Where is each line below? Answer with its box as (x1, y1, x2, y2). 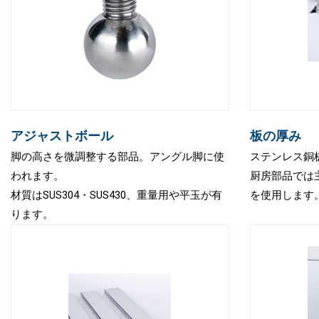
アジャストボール (11, 128, 113, 144)
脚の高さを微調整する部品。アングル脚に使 (11, 150, 224, 164)
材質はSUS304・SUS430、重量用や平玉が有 (11, 189, 222, 202)
